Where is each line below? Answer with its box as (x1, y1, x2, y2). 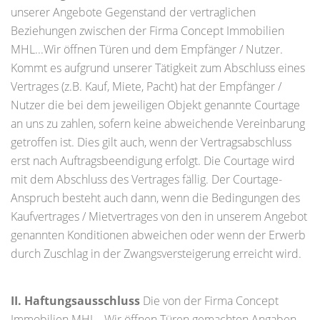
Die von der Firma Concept (143, 293, 279, 309)
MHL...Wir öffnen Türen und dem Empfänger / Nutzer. (11, 41, 283, 57)
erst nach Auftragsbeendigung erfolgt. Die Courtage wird (11, 153, 295, 169)
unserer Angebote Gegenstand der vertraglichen (11, 4, 256, 20)
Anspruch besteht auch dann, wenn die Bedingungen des (11, 190, 300, 206)
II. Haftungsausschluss (11, 293, 143, 309)
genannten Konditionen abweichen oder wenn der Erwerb (11, 227, 306, 243)
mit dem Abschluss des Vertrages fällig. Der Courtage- (11, 171, 282, 187)
